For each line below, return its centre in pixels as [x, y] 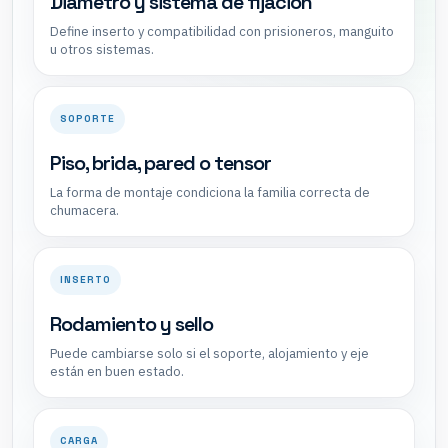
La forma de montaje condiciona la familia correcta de [210, 192]
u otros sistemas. [102, 49]
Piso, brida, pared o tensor [160, 162]
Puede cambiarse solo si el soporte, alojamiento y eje [209, 353]
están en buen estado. [117, 371]
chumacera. [84, 210]
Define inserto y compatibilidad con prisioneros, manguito [222, 31]
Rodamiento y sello [131, 323]
